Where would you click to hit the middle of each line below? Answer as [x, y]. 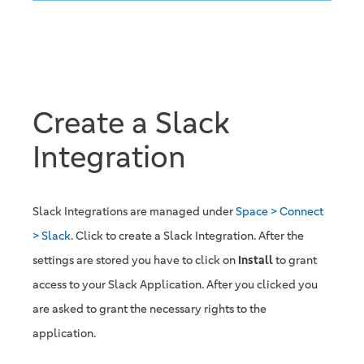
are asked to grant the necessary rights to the [149, 309]
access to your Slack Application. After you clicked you [175, 284]
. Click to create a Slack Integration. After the [187, 236]
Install [256, 260]
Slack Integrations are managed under [134, 211]
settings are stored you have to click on [135, 260]
